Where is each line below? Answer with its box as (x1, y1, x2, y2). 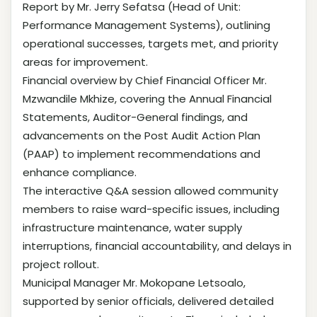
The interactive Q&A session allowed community (23, 183, 278, 198)
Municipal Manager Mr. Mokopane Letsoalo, (23, 275, 246, 290)
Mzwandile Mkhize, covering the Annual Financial (23, 91, 272, 106)
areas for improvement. (23, 54, 148, 69)
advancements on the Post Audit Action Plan (23, 127, 260, 143)
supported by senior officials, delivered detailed (23, 293, 274, 309)
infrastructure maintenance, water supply (23, 219, 242, 235)
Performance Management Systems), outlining (23, 17, 270, 33)
